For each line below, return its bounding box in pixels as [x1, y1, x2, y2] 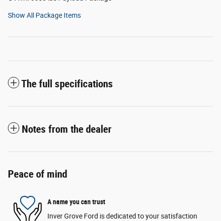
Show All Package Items [8, 11, 81, 20]
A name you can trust [47, 197, 105, 206]
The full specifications [21, 78, 113, 90]
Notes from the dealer [22, 123, 111, 136]
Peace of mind [8, 168, 67, 181]
